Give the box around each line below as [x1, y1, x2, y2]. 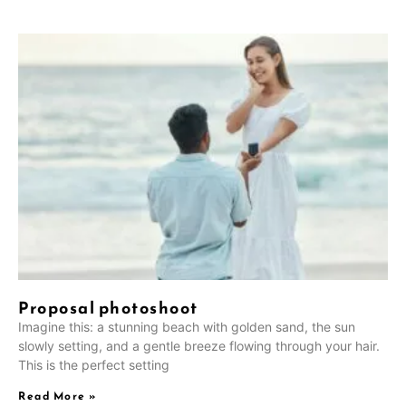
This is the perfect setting [18, 357, 169, 373]
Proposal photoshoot [18, 295, 198, 321]
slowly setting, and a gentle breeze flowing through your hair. [18, 338, 380, 354]
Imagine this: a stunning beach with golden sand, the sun [18, 319, 355, 335]
